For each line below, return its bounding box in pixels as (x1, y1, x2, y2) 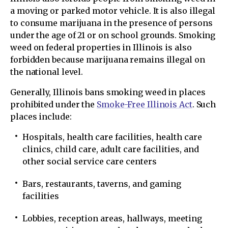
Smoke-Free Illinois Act (96, 99, 192, 109)
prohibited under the (10, 99, 97, 109)
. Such (192, 99, 216, 109)
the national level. (10, 67, 83, 77)
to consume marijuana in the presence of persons (10, 18, 213, 28)
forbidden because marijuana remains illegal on (10, 54, 205, 65)
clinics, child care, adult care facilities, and (22, 144, 199, 154)
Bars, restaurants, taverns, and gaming (22, 179, 181, 189)
